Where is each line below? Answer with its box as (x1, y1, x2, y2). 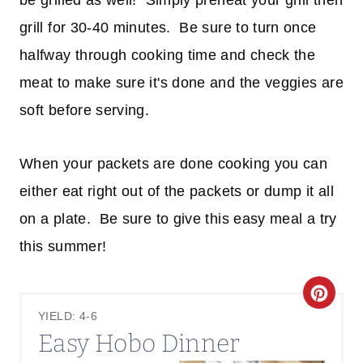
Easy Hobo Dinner (38, 328, 241, 358)
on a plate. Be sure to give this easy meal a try (19, 211, 337, 228)
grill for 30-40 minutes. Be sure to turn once (19, 19, 317, 36)
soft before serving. (19, 102, 150, 119)
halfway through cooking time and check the (19, 47, 316, 64)
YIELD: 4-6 (38, 310, 98, 322)
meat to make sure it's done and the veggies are (19, 75, 344, 92)
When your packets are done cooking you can (19, 156, 328, 173)
